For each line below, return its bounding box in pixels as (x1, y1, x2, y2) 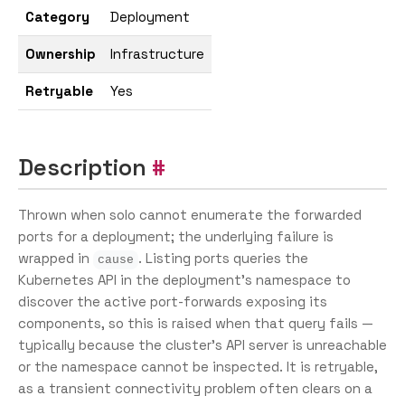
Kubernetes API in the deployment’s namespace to (18, 271, 351, 288)
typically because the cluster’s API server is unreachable (18, 336, 387, 353)
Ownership (25, 45, 96, 62)
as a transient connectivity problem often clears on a (18, 380, 372, 397)
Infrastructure (110, 45, 204, 62)
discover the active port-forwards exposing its (18, 293, 327, 310)
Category (25, 8, 89, 25)
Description (18, 153, 146, 182)
